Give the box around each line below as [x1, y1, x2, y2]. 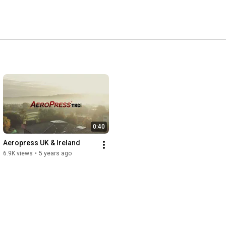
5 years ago [39, 150, 72, 157]
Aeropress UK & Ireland [3, 139, 80, 147]
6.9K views [3, 150, 33, 157]
